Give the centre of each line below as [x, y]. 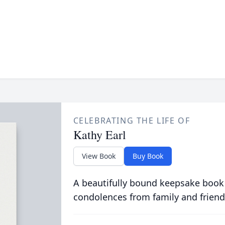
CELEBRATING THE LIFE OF [132, 121]
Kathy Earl [99, 135]
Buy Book [148, 156]
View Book [98, 156]
